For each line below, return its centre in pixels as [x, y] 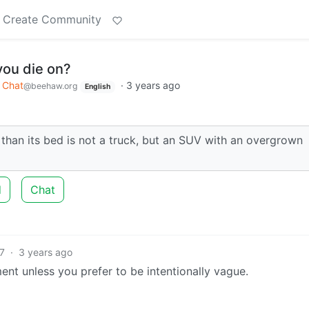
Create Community [52, 19]
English [97, 87]
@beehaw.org [50, 86]
